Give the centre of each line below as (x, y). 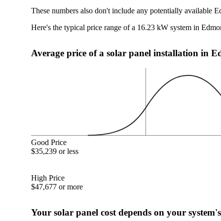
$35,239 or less (55, 151)
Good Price (49, 142)
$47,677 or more (57, 186)
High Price (48, 178)
